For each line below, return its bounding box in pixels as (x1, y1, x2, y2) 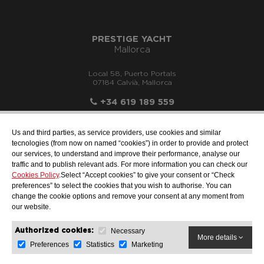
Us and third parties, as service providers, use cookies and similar (12, 128, 221, 137)
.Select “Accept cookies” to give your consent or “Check (59, 171, 235, 179)
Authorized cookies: (15, 226, 94, 234)
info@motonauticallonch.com (60, 159, 214, 169)
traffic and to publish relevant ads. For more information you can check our (12, 160, 247, 169)
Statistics (86, 240, 114, 249)
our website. (12, 203, 51, 211)
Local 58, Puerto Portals (88, 70, 176, 78)
